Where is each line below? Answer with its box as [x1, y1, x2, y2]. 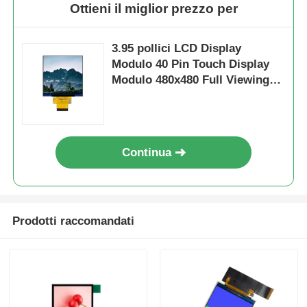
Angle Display [112, 88, 188, 102]
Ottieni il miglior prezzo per [69, 1, 238, 16]
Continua [122, 146, 172, 160]
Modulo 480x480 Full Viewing [112, 73, 270, 86]
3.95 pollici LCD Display [112, 41, 242, 55]
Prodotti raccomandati [12, 214, 134, 228]
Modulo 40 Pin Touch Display [112, 57, 270, 71]
